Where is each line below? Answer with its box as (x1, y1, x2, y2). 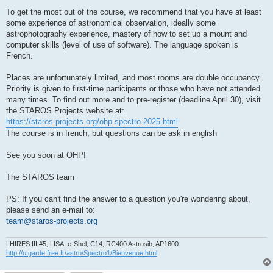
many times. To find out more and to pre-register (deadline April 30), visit (6, 94, 261, 104)
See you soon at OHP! (6, 150, 86, 160)
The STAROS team (6, 172, 74, 182)
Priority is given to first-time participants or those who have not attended (6, 83, 260, 93)
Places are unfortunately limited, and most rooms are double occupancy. (6, 73, 261, 82)
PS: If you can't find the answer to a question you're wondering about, (6, 194, 250, 204)
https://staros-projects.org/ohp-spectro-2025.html (6, 116, 178, 126)
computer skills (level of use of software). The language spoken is (6, 40, 238, 49)
